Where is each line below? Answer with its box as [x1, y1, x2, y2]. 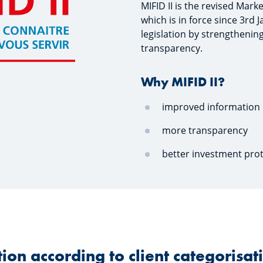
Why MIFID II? [141, 73, 225, 90]
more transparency [162, 124, 248, 137]
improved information [162, 100, 260, 113]
